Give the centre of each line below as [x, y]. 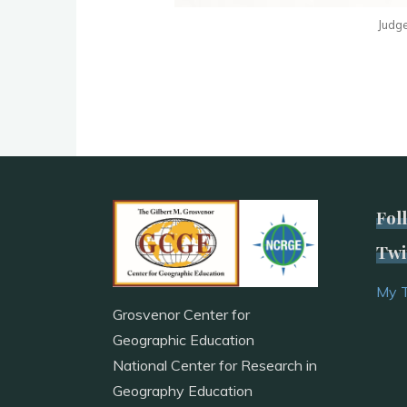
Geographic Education [184, 339]
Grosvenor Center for [181, 314]
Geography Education [183, 390]
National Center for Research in [215, 365]
